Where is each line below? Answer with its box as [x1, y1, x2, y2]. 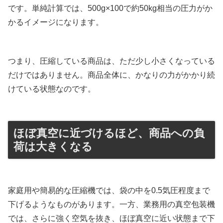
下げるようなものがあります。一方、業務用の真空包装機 [8, 200, 215, 209]
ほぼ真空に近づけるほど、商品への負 [13, 127, 205, 140]
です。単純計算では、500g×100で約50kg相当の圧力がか [8, 4, 213, 13]
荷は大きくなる [13, 140, 93, 153]
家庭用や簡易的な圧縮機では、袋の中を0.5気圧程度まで [8, 186, 210, 195]
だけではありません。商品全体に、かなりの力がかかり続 [8, 71, 215, 80]
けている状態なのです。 [8, 85, 96, 94]
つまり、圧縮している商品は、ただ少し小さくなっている [8, 57, 215, 66]
